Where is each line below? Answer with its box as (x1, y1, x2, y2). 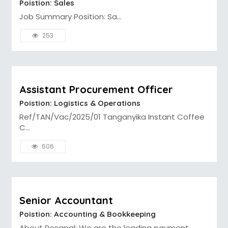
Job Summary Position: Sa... (19, 11, 122, 22)
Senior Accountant (19, 193, 113, 207)
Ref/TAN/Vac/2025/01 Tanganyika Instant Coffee (19, 111, 205, 122)
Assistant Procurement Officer (19, 82, 173, 96)
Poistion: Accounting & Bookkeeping (19, 209, 156, 219)
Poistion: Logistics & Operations (19, 98, 140, 108)
